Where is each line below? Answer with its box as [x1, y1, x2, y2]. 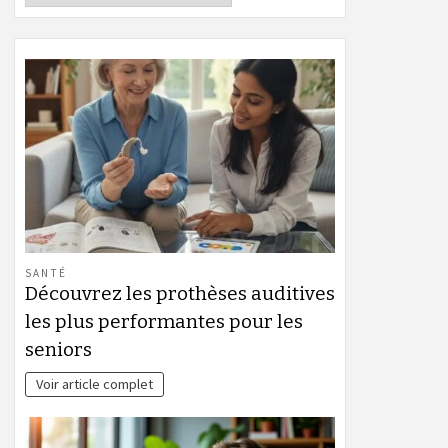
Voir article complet [36, 375, 154, 394]
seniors [25, 337, 92, 361]
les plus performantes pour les [25, 309, 303, 333]
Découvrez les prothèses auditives [25, 281, 335, 305]
